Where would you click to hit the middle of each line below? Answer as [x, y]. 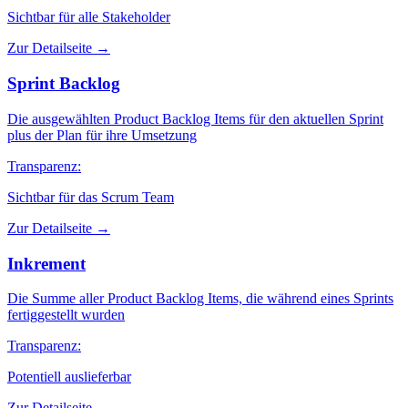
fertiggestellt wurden [66, 315]
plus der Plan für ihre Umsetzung [102, 135]
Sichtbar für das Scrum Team [91, 197]
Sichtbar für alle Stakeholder [89, 17]
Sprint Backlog [64, 84]
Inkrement [46, 263]
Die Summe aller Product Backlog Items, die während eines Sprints [200, 299]
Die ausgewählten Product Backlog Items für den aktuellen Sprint [195, 118]
